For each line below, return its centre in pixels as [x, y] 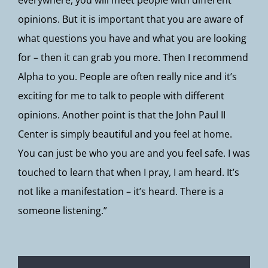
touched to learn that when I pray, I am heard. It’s [129, 172]
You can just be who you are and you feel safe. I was [134, 153]
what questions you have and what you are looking [132, 38]
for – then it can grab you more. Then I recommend [133, 57]
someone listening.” [63, 211]
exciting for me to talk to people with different [121, 96]
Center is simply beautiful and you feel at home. [125, 134]
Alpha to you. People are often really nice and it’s [127, 77]
